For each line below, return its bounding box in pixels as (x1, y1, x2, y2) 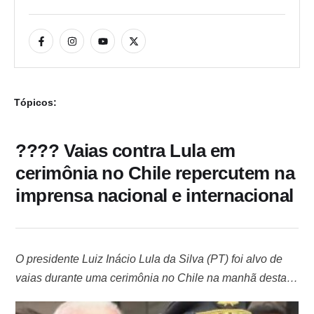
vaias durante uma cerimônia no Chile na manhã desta (15, 272, 287, 285)
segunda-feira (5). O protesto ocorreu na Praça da (15, 291, 261, 303)
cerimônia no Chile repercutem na (15, 163, 294, 184)
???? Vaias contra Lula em (15, 140, 235, 162)
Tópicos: (14, 97, 57, 109)
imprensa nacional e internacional (15, 185, 294, 207)
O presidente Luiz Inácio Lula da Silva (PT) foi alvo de (15, 253, 282, 266)
